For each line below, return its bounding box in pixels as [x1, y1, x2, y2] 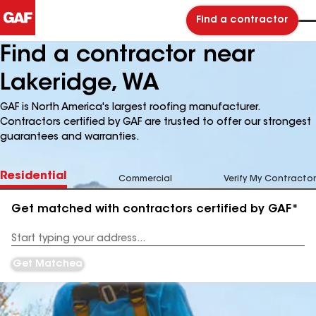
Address [11, 239, 47, 248]
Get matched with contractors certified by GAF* [11, 204, 298, 215]
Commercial [119, 175, 172, 183]
